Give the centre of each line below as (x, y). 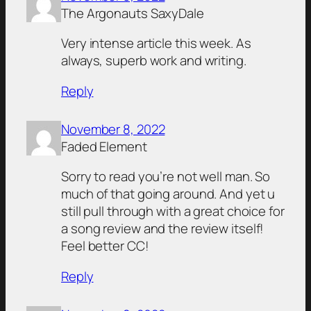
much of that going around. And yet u (168, 194)
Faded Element (104, 146)
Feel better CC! (105, 246)
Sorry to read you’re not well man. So (166, 177)
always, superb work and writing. (154, 61)
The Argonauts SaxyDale (133, 13)
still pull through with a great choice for (173, 211)
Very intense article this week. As (156, 43)
